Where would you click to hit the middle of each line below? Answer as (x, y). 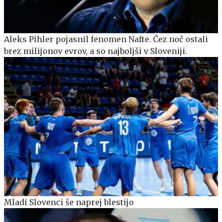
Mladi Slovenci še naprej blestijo (69, 202)
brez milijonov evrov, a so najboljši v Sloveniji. (96, 51)
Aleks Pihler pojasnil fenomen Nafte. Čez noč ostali (106, 39)
